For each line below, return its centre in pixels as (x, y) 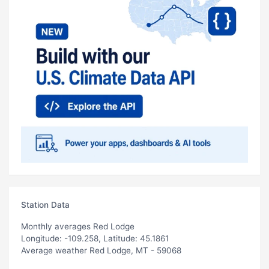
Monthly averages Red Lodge (78, 226)
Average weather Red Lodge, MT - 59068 (101, 250)
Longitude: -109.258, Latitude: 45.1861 (95, 238)
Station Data (45, 204)
